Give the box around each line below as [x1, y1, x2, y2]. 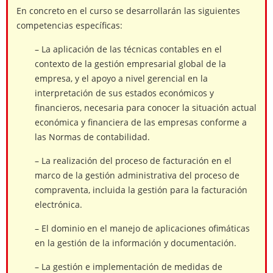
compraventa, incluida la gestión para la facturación [35, 184, 247, 196]
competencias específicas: [16, 19, 122, 32]
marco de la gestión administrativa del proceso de [35, 169, 239, 182]
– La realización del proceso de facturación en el [35, 155, 232, 167]
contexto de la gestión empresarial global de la [35, 58, 226, 70]
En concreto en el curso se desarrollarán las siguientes [16, 5, 240, 17]
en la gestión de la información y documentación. [35, 237, 236, 249]
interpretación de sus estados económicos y [35, 87, 214, 99]
